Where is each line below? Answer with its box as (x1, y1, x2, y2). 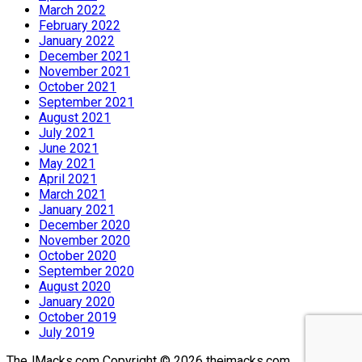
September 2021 (39, 94, 134, 110)
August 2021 (39, 109, 111, 125)
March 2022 (39, 2, 106, 18)
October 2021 (39, 78, 116, 95)
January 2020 (39, 293, 115, 309)
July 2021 (39, 124, 95, 141)
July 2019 (39, 324, 95, 340)
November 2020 (39, 232, 130, 248)
